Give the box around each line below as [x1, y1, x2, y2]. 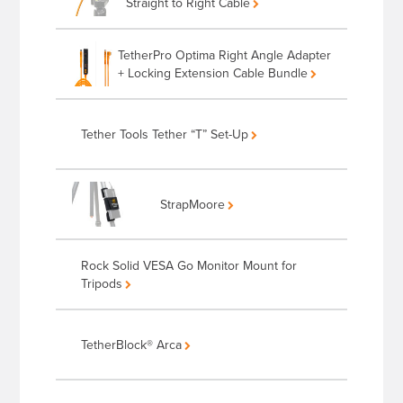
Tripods [81, 274, 123, 293]
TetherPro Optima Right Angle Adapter [117, 46, 331, 65]
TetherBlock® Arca [81, 336, 183, 354]
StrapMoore [160, 195, 226, 214]
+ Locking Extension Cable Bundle [117, 64, 308, 83]
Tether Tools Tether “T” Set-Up [81, 125, 249, 144]
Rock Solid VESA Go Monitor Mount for [81, 256, 298, 275]
